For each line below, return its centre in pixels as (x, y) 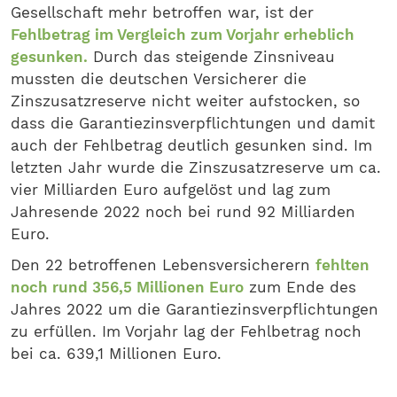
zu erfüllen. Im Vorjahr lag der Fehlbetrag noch (186, 331)
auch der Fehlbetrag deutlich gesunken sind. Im (191, 145)
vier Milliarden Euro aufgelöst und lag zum (171, 190)
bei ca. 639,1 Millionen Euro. (116, 354)
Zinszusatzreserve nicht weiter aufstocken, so (185, 101)
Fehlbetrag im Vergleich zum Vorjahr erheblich (183, 35)
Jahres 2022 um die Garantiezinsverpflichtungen (195, 309)
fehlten (343, 265)
